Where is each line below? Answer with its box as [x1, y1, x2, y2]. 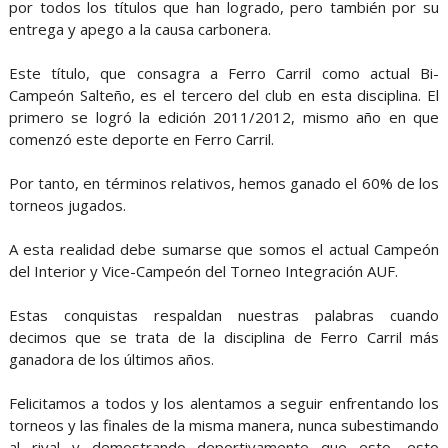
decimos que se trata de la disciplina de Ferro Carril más [8, 327, 440, 348]
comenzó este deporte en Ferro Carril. [8, 129, 274, 150]
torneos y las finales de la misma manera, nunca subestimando [8, 415, 440, 436]
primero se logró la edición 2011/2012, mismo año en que [8, 107, 440, 128]
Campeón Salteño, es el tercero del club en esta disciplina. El [8, 85, 440, 106]
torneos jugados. [8, 195, 126, 216]
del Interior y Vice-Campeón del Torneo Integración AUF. [8, 261, 398, 282]
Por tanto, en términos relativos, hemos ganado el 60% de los [8, 173, 440, 194]
